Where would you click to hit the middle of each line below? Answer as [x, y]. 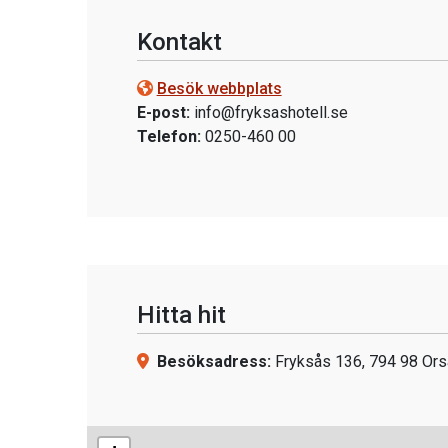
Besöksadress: [213, 361]
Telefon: [168, 136]
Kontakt [179, 42]
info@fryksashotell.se [270, 112]
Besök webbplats [219, 88]
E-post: [163, 112]
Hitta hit [181, 315]
